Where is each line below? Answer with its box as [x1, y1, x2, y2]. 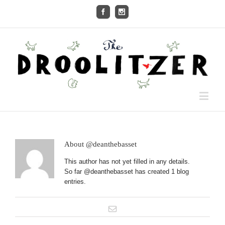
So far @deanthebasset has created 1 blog [64, 168, 189, 176]
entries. [64, 178, 86, 186]
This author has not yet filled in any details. [64, 158, 190, 166]
